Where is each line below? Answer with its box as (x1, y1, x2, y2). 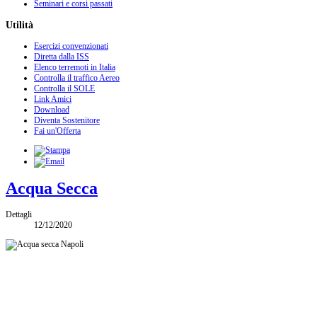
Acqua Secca (6, 178, 98, 197)
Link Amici (34, 93, 71, 104)
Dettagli (6, 209, 32, 219)
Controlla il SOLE (34, 83, 95, 93)
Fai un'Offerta (34, 125, 81, 136)
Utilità (6, 18, 33, 30)
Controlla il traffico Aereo (34, 72, 120, 83)
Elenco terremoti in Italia (34, 62, 115, 72)
